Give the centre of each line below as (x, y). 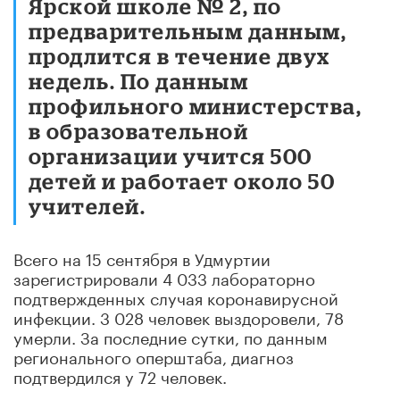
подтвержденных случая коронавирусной (176, 296)
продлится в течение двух (179, 55)
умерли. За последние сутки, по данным (171, 335)
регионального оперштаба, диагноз (154, 355)
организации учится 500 (171, 155)
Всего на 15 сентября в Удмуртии (142, 257)
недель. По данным (139, 80)
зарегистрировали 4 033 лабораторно (164, 276)
